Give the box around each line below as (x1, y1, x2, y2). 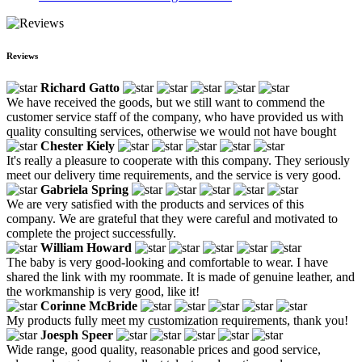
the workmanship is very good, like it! (6, 284, 200, 298)
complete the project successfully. (6, 225, 176, 240)
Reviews (6, 50, 38, 61)
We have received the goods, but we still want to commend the (6, 95, 325, 109)
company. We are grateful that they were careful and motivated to (6, 211, 338, 225)
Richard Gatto (40, 80, 120, 95)
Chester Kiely (40, 138, 115, 153)
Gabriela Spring (40, 182, 128, 196)
